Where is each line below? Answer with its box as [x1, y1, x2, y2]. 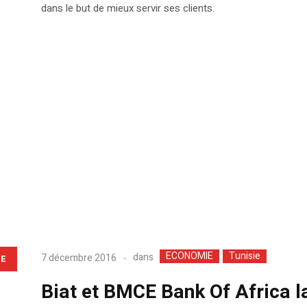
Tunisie [228, 249, 260, 264]
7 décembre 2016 [40, 250, 116, 265]
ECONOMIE [165, 249, 213, 264]
